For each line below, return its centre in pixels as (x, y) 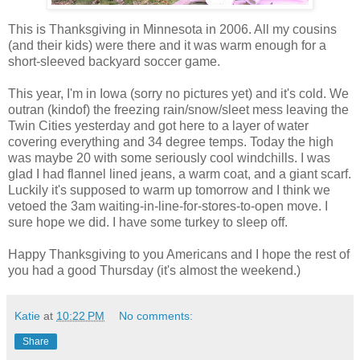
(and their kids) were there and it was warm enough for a (167, 45)
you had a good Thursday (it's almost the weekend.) (154, 270)
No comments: (156, 315)
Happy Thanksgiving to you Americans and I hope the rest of (179, 254)
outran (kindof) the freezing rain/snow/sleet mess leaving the (178, 109)
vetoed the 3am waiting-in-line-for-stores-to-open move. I (168, 206)
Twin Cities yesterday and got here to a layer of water (158, 125)
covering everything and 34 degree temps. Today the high (171, 141)
